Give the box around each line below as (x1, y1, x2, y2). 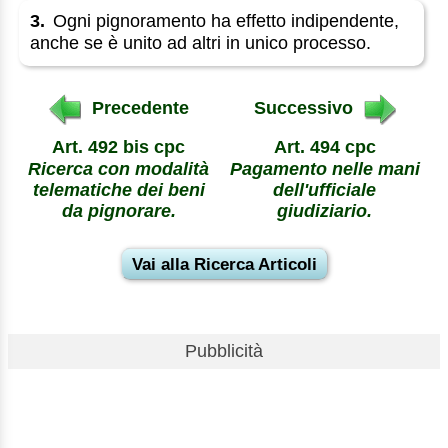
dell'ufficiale (273, 180, 377, 201)
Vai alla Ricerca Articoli (131, 255, 317, 275)
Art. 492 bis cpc (52, 136, 186, 157)
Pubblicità (185, 341, 263, 362)
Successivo (253, 98, 358, 119)
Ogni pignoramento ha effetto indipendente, (53, 11, 400, 32)
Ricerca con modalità (28, 159, 210, 180)
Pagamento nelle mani (229, 159, 420, 180)
